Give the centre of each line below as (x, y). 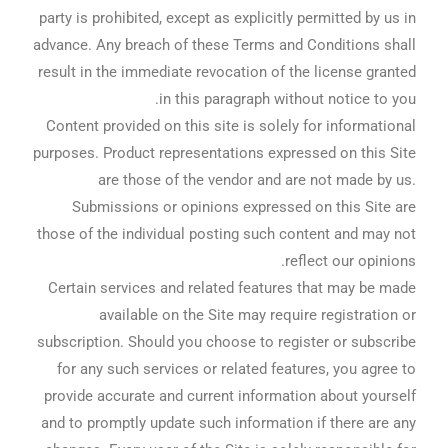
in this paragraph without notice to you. (287, 98)
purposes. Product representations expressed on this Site (224, 152)
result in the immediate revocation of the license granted (226, 71)
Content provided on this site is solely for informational (230, 125)
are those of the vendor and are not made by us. (256, 179)
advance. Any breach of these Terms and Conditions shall (224, 44)
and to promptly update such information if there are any (228, 422)
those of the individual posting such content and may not (226, 233)
